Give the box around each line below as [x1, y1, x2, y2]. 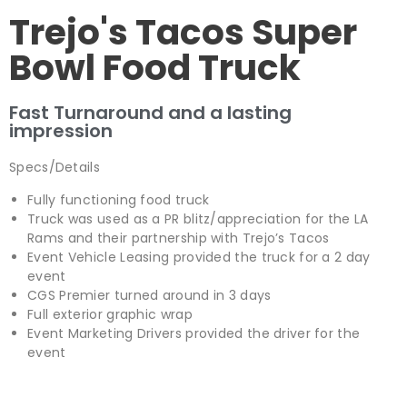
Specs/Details [9, 158, 100, 176]
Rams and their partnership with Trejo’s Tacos [27, 229, 330, 247]
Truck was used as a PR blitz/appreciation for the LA [27, 210, 369, 228]
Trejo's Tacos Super [9, 7, 357, 57]
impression [9, 118, 113, 144]
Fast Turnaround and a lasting [9, 100, 292, 125]
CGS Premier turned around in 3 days [27, 286, 272, 304]
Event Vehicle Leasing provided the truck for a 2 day [27, 248, 371, 266]
